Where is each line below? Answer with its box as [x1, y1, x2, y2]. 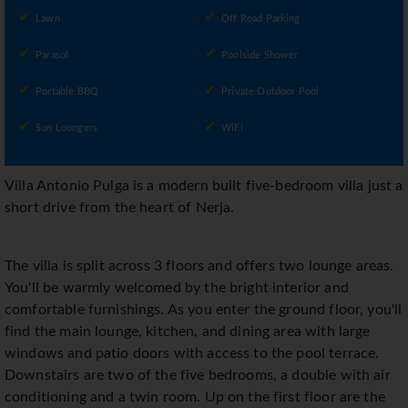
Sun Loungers [36, 123, 97, 134]
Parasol [36, 50, 69, 61]
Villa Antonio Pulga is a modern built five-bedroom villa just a [5, 178, 403, 194]
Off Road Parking [221, 14, 301, 25]
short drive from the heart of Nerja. [5, 200, 242, 216]
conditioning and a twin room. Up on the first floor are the [5, 390, 385, 405]
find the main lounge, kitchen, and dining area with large [5, 324, 371, 340]
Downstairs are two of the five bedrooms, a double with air [5, 368, 391, 383]
